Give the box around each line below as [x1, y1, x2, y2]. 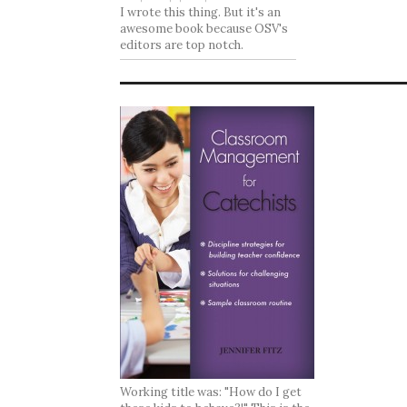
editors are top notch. [120, 37, 243, 54]
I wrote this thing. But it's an [120, 5, 281, 21]
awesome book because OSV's [120, 21, 288, 37]
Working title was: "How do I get [120, 384, 302, 401]
